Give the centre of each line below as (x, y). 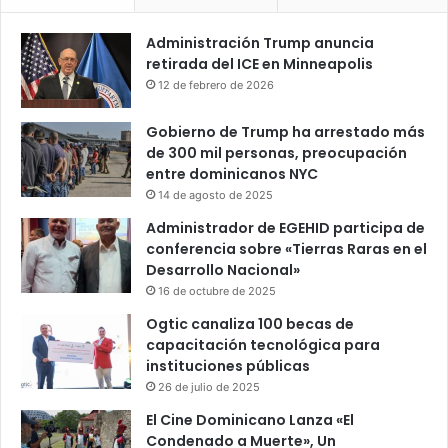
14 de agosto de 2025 (215, 195)
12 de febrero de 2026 (216, 85)
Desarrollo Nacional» (223, 270)
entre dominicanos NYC (232, 174)
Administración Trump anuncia (260, 43)
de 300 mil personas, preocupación (276, 153)
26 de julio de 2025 (209, 387)
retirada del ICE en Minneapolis (259, 64)
